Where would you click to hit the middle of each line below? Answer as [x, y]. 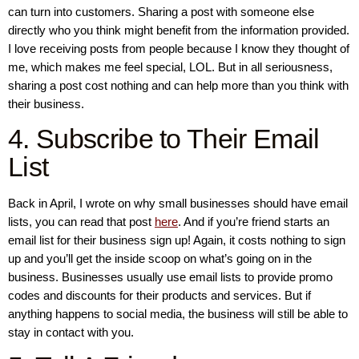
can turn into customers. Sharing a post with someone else [161, 12]
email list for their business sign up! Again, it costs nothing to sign [177, 240]
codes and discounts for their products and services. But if [159, 295]
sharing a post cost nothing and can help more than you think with [178, 86]
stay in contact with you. [71, 332]
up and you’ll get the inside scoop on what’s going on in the [160, 258]
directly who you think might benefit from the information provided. [179, 30]
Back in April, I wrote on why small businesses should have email [178, 203]
